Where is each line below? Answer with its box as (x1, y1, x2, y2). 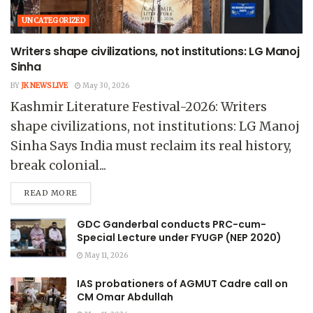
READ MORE (24, 187, 78, 198)
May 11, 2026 (83, 250, 128, 260)
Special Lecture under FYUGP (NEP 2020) (77, 230, 282, 245)
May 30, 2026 (81, 80, 129, 90)
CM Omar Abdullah (77, 289, 173, 304)
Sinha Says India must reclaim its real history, (10, 138, 291, 154)
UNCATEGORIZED (22, 15, 86, 25)
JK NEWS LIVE (21, 80, 68, 90)
